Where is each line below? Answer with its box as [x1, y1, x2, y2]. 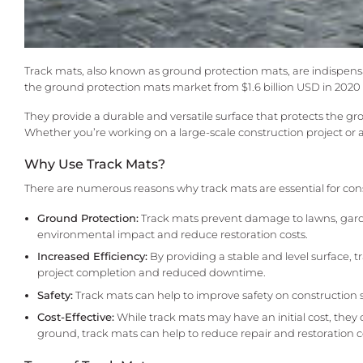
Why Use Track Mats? [24, 156, 165, 173]
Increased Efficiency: [37, 250, 148, 263]
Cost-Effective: [37, 311, 115, 324]
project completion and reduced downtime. [37, 267, 267, 280]
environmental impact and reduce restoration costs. [37, 228, 309, 241]
